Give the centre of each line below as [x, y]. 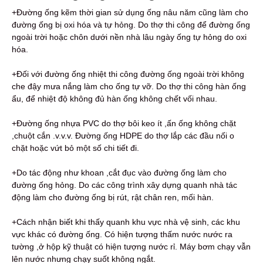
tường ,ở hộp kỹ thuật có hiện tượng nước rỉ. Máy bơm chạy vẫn [131, 246]
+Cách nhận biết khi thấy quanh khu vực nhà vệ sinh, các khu [126, 222]
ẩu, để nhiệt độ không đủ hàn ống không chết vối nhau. [114, 98]
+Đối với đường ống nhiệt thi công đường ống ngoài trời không [128, 74]
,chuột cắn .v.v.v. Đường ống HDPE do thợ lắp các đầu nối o [123, 135]
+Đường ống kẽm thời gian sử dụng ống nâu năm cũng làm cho [130, 12]
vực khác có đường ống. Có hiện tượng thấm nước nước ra [122, 234]
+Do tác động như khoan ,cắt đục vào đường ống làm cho [119, 172]
